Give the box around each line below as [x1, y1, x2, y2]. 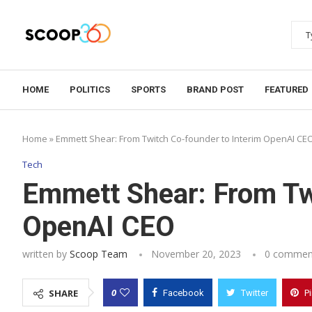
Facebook [163, 288, 204, 298]
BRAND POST [187, 84, 244, 95]
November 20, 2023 [151, 247, 241, 260]
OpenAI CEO [22, 210, 175, 243]
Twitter [241, 288, 268, 298]
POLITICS [70, 84, 110, 95]
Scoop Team [70, 247, 127, 260]
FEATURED [265, 84, 309, 95]
